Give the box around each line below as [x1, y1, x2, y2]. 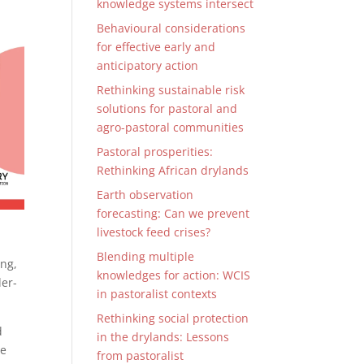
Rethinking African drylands [97, 162, 249, 178]
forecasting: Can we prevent [97, 206, 250, 221]
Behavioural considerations [97, 20, 246, 36]
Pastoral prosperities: [97, 144, 214, 159]
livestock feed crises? [97, 224, 211, 240]
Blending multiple [97, 249, 195, 264]
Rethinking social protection [97, 310, 249, 326]
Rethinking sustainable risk [97, 82, 245, 97]
